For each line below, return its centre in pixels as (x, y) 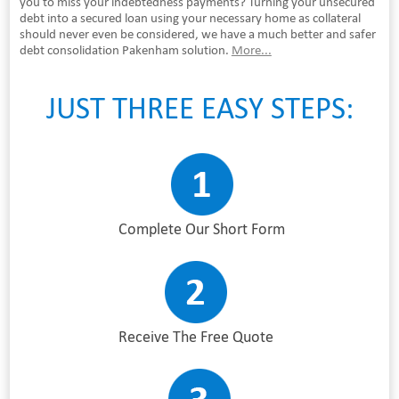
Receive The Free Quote (196, 336)
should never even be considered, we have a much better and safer (197, 33)
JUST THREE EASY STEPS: (199, 107)
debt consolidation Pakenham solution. (125, 49)
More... (251, 49)
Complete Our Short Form (202, 228)
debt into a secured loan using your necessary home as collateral (190, 17)
